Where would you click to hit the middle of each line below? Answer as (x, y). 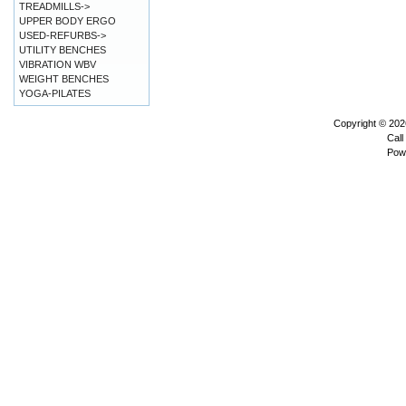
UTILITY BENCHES (63, 50)
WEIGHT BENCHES (64, 79)
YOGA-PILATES (55, 93)
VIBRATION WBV (58, 64)
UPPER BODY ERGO (68, 21)
